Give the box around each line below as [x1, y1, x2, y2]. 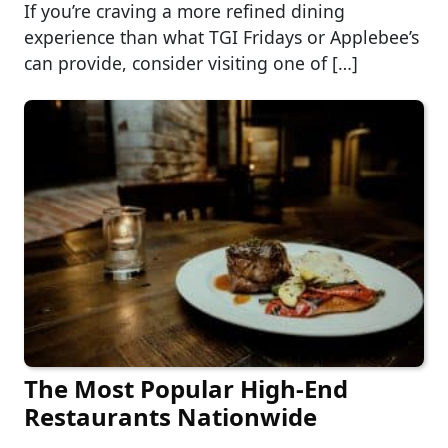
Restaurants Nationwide [24, 399, 317, 433]
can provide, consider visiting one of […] [24, 50, 358, 75]
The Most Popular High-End [24, 371, 348, 405]
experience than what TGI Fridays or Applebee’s [24, 24, 419, 49]
